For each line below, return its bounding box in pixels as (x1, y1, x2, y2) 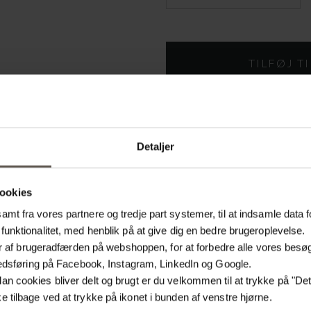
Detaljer (136, 140, 175, 153)
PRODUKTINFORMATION (176, 158, 294, 171)
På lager (202, 105, 240, 117)
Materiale (182, 263, 228, 276)
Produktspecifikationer (182, 201, 293, 214)
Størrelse (182, 291, 226, 303)
